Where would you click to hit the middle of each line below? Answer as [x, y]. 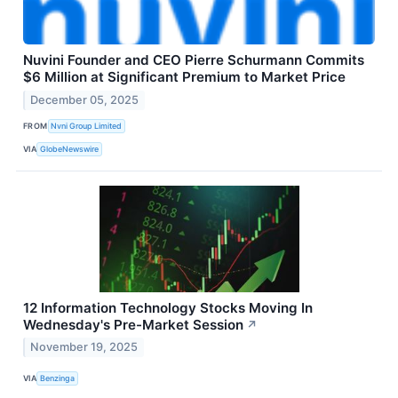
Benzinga [58, 378]
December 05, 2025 [85, 99]
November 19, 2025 [84, 347]
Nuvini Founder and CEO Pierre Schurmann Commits [194, 60]
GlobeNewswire [70, 149]
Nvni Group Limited [87, 126]
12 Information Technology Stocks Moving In [168, 307]
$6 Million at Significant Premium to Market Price [184, 76]
